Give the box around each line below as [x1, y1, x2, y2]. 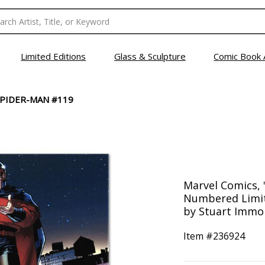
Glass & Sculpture [114, 50, 186, 62]
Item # [183, 230, 213, 243]
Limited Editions [21, 50, 86, 62]
